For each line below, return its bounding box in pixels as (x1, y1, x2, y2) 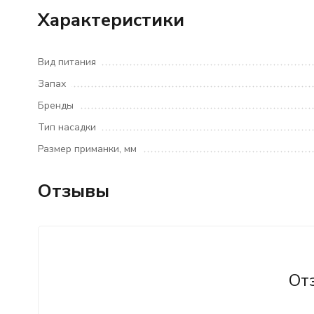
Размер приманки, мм (37, 142, 137, 156)
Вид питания (37, 55, 96, 69)
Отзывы (37, 179, 109, 203)
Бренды (37, 99, 74, 112)
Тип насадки (37, 121, 96, 134)
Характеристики (37, 8, 184, 32)
